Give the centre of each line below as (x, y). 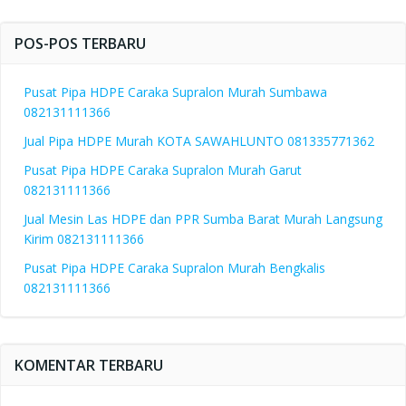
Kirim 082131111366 (84, 239)
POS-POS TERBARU (80, 43)
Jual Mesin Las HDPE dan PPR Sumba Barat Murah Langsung (203, 219)
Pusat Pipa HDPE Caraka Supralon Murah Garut (163, 170)
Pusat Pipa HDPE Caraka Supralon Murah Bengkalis (174, 268)
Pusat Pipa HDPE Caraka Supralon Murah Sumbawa (175, 92)
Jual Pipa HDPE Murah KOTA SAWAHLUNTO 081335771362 (199, 141)
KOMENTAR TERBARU (89, 365)
